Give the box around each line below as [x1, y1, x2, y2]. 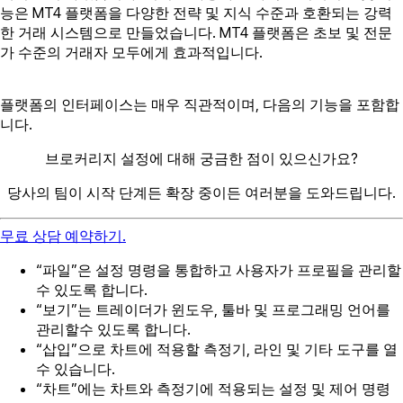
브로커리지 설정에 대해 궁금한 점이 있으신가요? [45, 148, 358, 167]
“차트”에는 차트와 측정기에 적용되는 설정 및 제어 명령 [36, 379, 390, 398]
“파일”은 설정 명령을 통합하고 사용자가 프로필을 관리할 [36, 260, 401, 279]
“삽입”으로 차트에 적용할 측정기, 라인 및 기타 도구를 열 [36, 339, 398, 358]
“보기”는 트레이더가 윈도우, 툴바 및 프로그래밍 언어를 [36, 300, 390, 318]
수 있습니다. [36, 359, 115, 378]
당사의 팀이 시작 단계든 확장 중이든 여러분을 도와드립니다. [7, 183, 396, 201]
